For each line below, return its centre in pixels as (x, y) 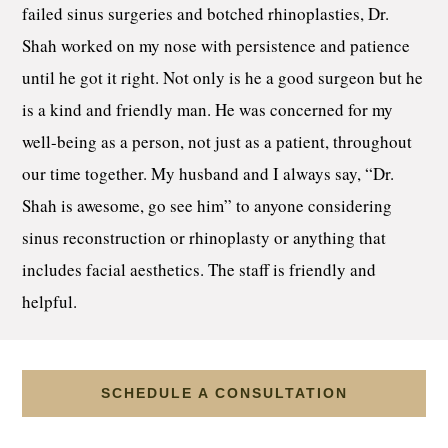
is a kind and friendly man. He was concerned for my (208, 109)
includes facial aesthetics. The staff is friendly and (199, 269)
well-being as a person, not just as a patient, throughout (217, 141)
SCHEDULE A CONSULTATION (224, 393)
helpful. (50, 301)
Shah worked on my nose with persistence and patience (216, 45)
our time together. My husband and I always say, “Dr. (208, 173)
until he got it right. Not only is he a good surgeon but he (223, 77)
